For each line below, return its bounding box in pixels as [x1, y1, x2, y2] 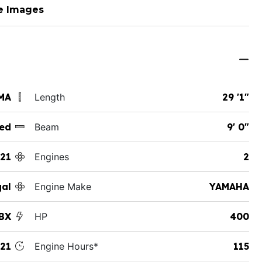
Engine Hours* [34, 240, 98, 252]
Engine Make [34, 180, 91, 192]
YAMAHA [209, 180, 249, 192]
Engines [34, 150, 69, 163]
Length [34, 91, 65, 103]
